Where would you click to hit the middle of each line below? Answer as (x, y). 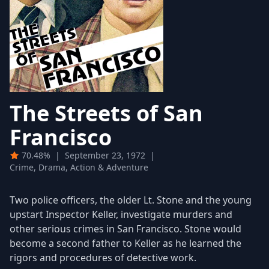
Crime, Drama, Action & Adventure (79, 168)
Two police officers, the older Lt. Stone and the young (131, 200)
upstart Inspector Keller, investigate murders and (121, 215)
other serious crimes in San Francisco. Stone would (125, 229)
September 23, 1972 (105, 156)
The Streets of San (106, 113)
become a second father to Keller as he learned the (125, 243)
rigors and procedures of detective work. (103, 258)
